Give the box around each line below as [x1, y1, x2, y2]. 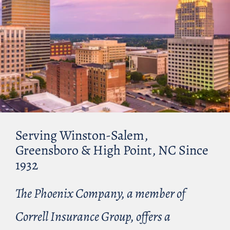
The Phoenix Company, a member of [15, 184, 185, 202]
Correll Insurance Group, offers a [15, 207, 170, 225]
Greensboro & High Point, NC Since [15, 141, 208, 160]
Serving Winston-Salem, [15, 126, 148, 145]
